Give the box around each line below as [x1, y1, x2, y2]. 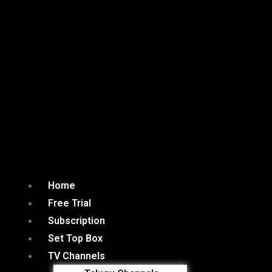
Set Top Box [48, 233, 103, 244]
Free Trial [48, 197, 91, 209]
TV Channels [48, 250, 105, 262]
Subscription [48, 215, 105, 226]
